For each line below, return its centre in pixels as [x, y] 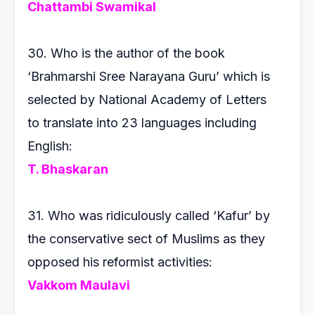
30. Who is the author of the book [126, 53]
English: [52, 146]
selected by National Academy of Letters [147, 99]
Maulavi [105, 285]
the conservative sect [91, 239]
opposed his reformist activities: [122, 262]
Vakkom [54, 285]
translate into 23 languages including [150, 123]
